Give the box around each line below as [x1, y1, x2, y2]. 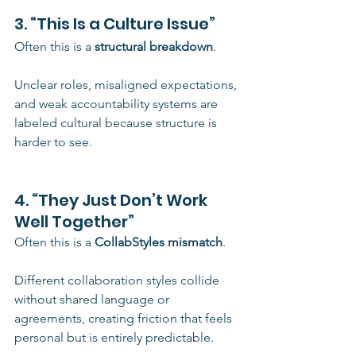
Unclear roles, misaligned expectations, [14, 76, 240, 92]
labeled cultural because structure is [14, 114, 220, 130]
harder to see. [14, 133, 92, 149]
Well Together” [14, 210, 134, 233]
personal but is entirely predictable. [14, 329, 214, 345]
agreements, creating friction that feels [14, 310, 235, 326]
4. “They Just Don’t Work [14, 188, 211, 211]
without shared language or [14, 291, 172, 307]
